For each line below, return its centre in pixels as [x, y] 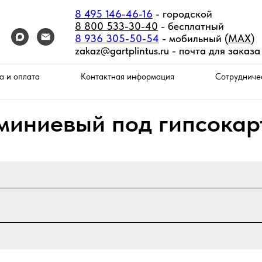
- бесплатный [191, 26]
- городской [182, 14]
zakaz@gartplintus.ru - [127, 51]
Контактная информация [127, 77]
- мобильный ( [195, 38]
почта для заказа [219, 51]
